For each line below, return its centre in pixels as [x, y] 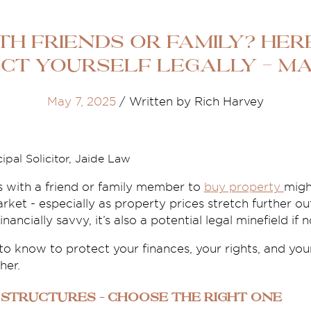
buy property [244, 187]
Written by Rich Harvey [194, 102]
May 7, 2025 [81, 102]
